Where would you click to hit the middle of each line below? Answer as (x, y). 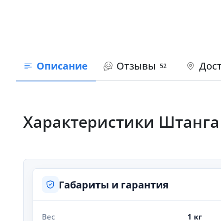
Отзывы (136, 66)
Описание (62, 66)
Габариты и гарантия (114, 184)
